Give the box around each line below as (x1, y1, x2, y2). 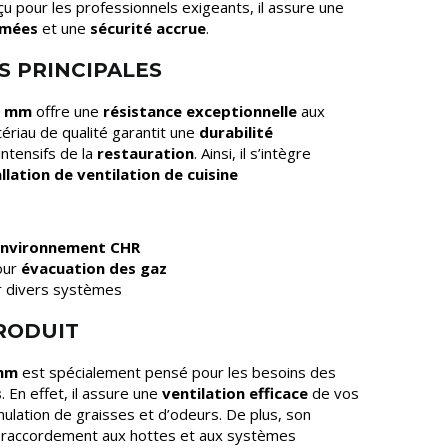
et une (38, 18, 90, 38)
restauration (97, 143, 194, 163)
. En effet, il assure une (2, 383, 162, 403)
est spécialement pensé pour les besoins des (18, 362, 336, 382)
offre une (32, 101, 103, 121)
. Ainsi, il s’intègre (194, 143, 311, 163)
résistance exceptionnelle (103, 101, 297, 121)
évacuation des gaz (21, 258, 167, 278)
